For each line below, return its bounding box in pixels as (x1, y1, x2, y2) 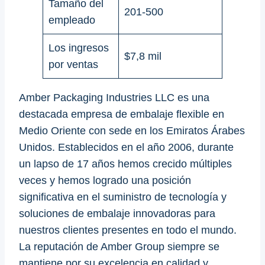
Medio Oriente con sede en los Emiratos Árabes (19, 125, 245, 137)
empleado (49, 14, 95, 27)
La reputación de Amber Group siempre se (19, 241, 219, 253)
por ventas (49, 59, 98, 71)
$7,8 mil (124, 50, 161, 63)
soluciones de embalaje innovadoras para (19, 208, 215, 220)
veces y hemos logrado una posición (19, 174, 191, 187)
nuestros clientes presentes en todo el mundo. (19, 224, 237, 237)
